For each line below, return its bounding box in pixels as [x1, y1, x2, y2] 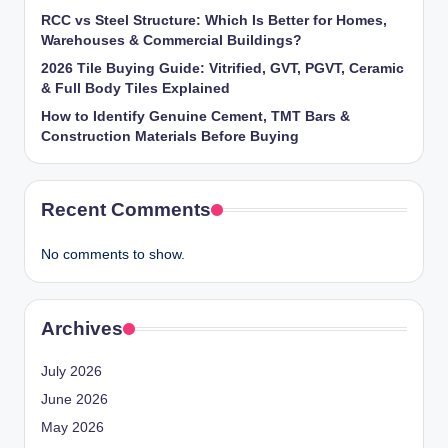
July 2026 [41, 364, 102, 380]
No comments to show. [41, 247, 185, 263]
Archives [41, 318, 123, 340]
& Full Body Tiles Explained [41, 81, 230, 97]
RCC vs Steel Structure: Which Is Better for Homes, [41, 13, 387, 29]
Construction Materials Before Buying [41, 129, 299, 145]
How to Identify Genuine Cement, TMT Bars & [41, 109, 350, 125]
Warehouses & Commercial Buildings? [41, 33, 302, 49]
